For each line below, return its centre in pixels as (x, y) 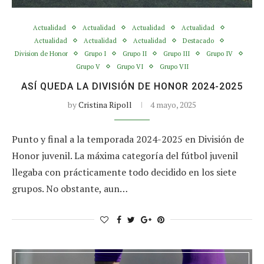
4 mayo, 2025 (173, 104)
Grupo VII (174, 66)
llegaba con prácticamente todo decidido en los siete (124, 172)
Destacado (198, 40)
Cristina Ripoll (105, 104)
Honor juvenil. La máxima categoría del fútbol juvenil (125, 155)
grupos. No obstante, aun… (70, 188)
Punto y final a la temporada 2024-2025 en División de (128, 139)
